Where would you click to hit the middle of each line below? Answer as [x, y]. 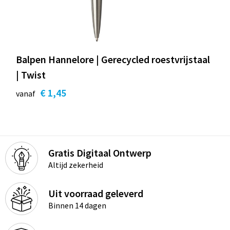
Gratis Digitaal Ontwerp [100, 152]
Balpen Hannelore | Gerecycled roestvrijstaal [113, 59]
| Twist [31, 74]
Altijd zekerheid [75, 165]
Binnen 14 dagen [77, 205]
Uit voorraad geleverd [95, 193]
